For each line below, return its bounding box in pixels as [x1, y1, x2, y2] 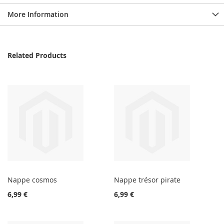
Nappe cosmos [7, 175, 57, 185]
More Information [7, 9, 68, 19]
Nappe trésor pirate [114, 175, 181, 185]
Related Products [7, 50, 66, 60]
